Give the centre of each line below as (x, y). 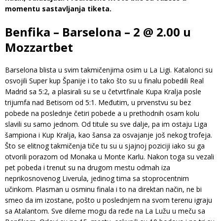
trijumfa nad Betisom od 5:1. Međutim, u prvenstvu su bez (98, 102)
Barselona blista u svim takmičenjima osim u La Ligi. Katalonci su (109, 70)
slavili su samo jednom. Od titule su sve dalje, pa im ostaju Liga (106, 124)
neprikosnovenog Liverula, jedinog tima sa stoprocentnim (97, 178)
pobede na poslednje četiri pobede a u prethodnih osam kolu (102, 113)
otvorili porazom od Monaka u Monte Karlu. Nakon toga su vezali (110, 156)
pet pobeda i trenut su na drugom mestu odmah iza (88, 167)
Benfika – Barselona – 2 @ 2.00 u (98, 32)
